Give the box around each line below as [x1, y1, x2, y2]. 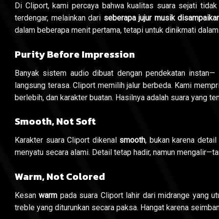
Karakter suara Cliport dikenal [15, 135, 120, 145]
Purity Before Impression [15, 46, 135, 62]
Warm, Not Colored [15, 169, 105, 184]
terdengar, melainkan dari [15, 13, 104, 22]
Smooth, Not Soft [15, 114, 96, 129]
